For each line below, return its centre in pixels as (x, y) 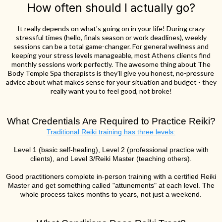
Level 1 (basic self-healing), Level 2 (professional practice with (111, 149)
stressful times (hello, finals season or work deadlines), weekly (111, 37)
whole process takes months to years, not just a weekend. (111, 194)
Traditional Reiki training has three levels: (111, 132)
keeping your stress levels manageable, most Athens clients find (111, 55)
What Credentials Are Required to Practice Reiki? (111, 121)
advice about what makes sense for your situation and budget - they (111, 82)
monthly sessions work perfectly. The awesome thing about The (111, 64)
